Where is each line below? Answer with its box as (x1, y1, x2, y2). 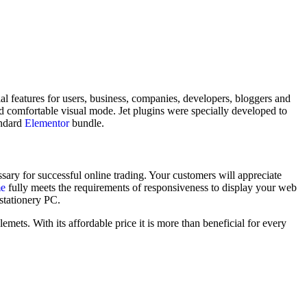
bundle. (69, 117, 104, 129)
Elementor (25, 117, 69, 129)
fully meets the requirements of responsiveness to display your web (5, 182, 297, 193)
